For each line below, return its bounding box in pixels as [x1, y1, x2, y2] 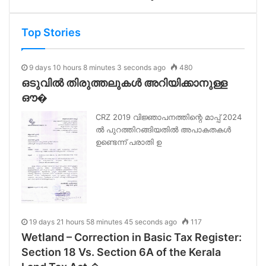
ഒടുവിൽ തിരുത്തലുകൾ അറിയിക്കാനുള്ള [21, 77, 227, 90]
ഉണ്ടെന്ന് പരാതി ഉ [96, 137, 161, 147]
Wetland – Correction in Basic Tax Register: [21, 230, 242, 243]
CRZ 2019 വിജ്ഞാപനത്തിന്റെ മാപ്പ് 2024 [96, 112, 242, 122]
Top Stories [21, 26, 81, 39]
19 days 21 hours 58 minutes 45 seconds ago [29, 217, 177, 226]
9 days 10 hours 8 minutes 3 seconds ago [29, 63, 166, 72]
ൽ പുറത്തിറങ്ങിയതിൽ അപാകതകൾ [96, 125, 231, 135]
